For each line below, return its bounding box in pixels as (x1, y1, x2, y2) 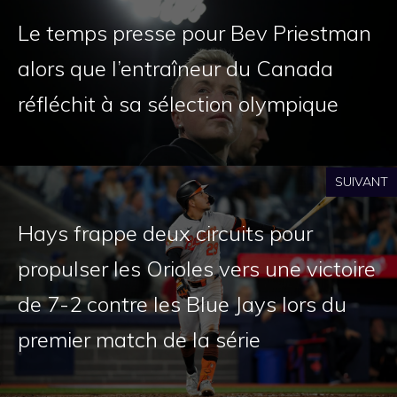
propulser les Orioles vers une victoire (18, 254, 376, 282)
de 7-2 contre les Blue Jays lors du (18, 290, 346, 317)
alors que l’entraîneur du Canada (18, 54, 333, 82)
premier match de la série (18, 325, 261, 353)
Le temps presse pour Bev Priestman (18, 19, 371, 46)
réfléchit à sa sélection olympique (18, 90, 339, 117)
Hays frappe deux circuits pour (18, 219, 313, 246)
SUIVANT (335, 173, 388, 190)
